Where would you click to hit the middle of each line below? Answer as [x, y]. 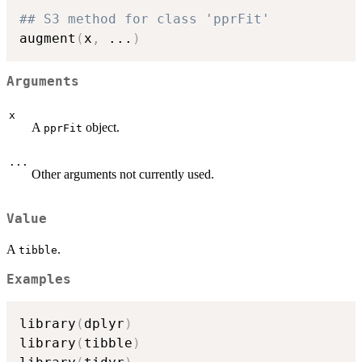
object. [101, 127]
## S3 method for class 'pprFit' [145, 19]
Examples [39, 280]
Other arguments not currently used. [123, 174]
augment [48, 38]
